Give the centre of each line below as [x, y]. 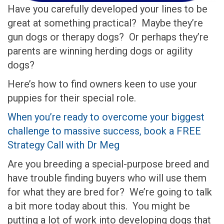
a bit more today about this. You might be [99, 206]
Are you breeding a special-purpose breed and [108, 164]
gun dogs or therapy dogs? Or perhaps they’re [108, 37]
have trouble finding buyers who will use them [107, 178]
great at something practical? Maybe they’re [105, 23]
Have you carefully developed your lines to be [107, 9]
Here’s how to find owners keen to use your [102, 84]
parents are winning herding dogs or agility [100, 51]
